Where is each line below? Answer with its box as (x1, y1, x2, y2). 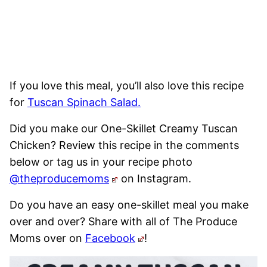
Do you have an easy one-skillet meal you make (10, 198, 249, 212)
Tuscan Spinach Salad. (27, 96, 141, 109)
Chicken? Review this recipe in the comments (10, 139, 239, 152)
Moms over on (10, 232, 85, 245)
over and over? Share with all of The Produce (10, 215, 237, 228)
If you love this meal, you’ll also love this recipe (10, 79, 244, 92)
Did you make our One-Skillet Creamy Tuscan (10, 122, 238, 135)
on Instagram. (118, 172, 192, 185)
